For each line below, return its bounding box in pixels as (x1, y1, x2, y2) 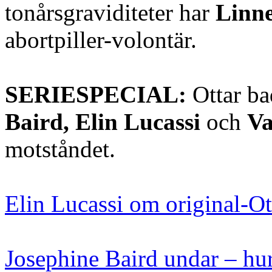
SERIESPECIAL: (5, 81, 192, 107)
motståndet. (5, 135, 115, 162)
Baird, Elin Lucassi (5, 108, 200, 135)
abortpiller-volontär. (5, 26, 197, 53)
